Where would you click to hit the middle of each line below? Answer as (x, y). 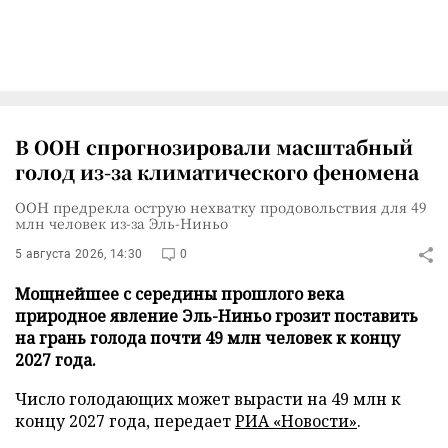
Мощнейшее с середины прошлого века (179, 294)
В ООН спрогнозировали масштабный (214, 146)
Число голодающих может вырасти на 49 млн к (208, 399)
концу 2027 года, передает (125, 421)
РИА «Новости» (296, 421)
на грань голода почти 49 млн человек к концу (207, 338)
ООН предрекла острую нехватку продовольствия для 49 (221, 207)
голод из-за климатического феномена (217, 171)
